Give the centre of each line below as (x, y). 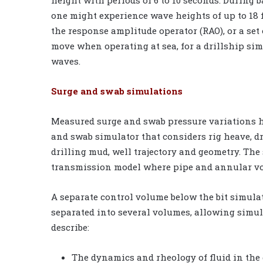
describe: (70, 227)
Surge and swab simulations (117, 91)
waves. (66, 61)
